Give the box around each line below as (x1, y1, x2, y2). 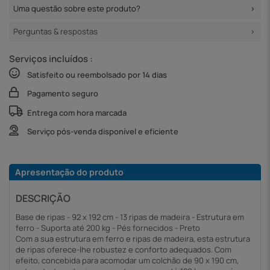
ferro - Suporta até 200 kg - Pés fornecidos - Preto (16, 222, 200, 234)
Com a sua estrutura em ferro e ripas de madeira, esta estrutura (16, 233, 250, 245)
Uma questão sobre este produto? (13, 2, 140, 14)
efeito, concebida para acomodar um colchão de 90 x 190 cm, (16, 255, 239, 266)
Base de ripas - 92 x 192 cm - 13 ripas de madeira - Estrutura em (16, 212, 244, 223)
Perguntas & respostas (13, 25, 98, 37)
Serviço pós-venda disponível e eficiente (27, 126, 178, 137)
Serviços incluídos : (9, 52, 93, 66)
